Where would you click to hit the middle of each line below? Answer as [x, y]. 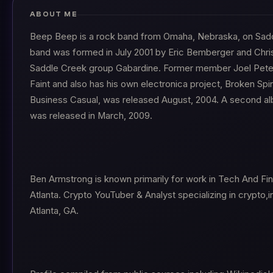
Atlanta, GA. [54, 211]
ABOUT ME [54, 14]
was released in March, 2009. [91, 116]
